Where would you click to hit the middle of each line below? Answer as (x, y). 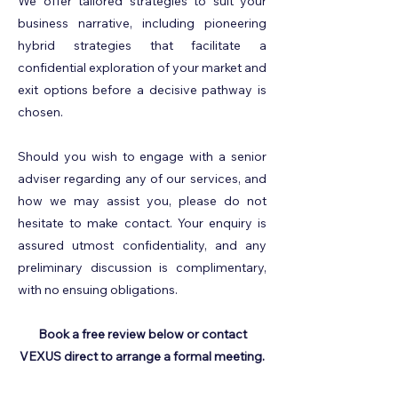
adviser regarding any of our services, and (142, 179)
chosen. (40, 112)
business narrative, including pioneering (142, 23)
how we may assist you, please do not (142, 201)
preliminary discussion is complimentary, (142, 267)
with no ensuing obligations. (98, 290)
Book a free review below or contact (142, 334)
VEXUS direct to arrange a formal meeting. (142, 356)
